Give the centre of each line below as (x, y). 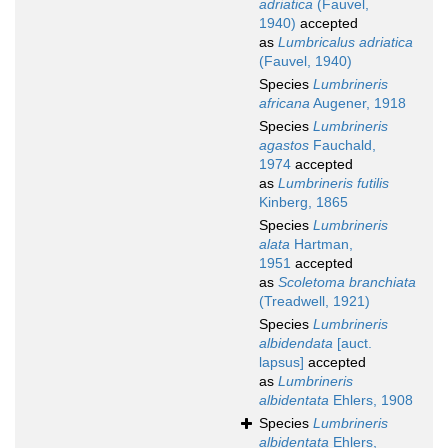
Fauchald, (342, 145)
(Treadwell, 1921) (314, 301)
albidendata (296, 343)
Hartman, (321, 244)
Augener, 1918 (358, 103)
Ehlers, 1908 (371, 400)
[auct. (352, 343)
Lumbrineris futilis (333, 183)
